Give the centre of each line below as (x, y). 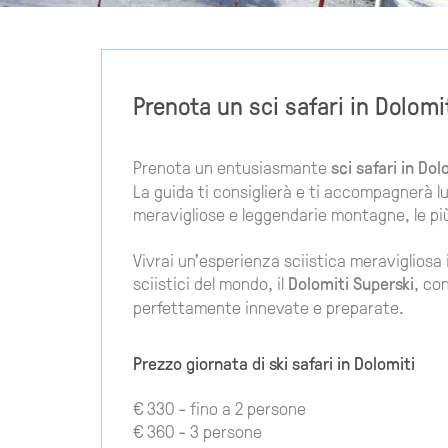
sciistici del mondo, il (211, 283)
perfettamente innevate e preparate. (269, 307)
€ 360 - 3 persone (198, 430)
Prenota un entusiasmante (232, 167)
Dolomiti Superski (351, 283)
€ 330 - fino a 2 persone (220, 407)
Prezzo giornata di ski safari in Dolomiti (274, 362)
